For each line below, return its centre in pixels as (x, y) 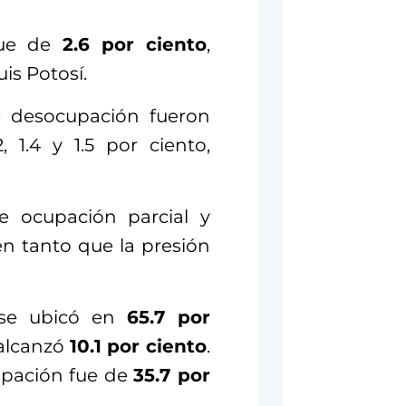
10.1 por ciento (138, 347)
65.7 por (169, 318)
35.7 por (172, 376)
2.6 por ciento (129, 45)
